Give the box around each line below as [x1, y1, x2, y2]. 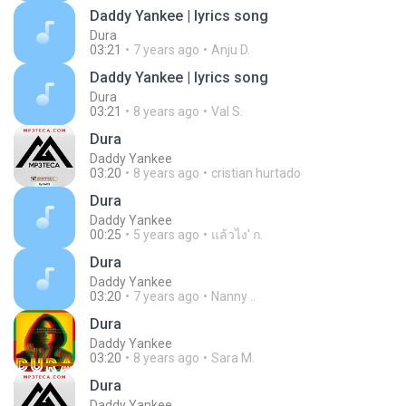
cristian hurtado [211, 166, 301, 180]
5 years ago [133, 227, 199, 242]
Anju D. [211, 43, 250, 57]
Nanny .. [211, 289, 256, 304]
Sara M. [211, 351, 255, 365]
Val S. [211, 104, 243, 119]
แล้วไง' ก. [211, 227, 263, 242]
